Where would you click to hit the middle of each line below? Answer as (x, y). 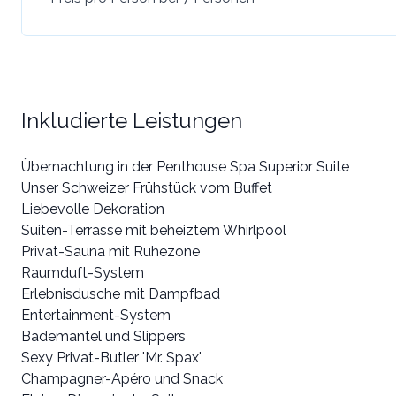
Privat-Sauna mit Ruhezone (110, 251)
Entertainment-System (96, 315)
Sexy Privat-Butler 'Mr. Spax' (111, 357)
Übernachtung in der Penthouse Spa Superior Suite (185, 166)
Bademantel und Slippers (103, 336)
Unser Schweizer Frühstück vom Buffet (147, 187)
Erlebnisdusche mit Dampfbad (121, 293)
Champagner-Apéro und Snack (122, 378)
